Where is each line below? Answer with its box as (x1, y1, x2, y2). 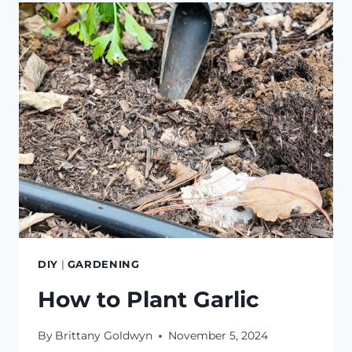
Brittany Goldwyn (55, 328, 153, 343)
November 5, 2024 (168, 328, 269, 343)
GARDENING (67, 258, 140, 271)
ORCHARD (112, 3, 177, 18)
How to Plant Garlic (38, 285, 259, 313)
